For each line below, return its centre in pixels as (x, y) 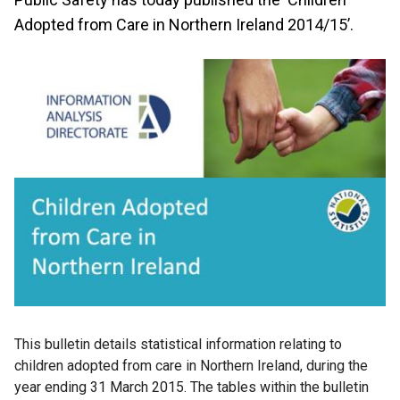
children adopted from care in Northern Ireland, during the (191, 366)
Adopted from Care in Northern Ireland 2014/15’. (184, 25)
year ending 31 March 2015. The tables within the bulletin (192, 387)
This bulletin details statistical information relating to (178, 345)
